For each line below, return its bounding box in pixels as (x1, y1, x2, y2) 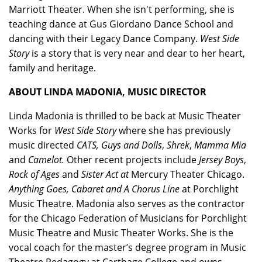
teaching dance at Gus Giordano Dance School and (9, 18, 233, 30)
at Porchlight (182, 182, 239, 195)
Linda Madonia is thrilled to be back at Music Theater (9, 109, 241, 122)
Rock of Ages (9, 168, 60, 181)
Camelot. (28, 153, 67, 166)
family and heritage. (9, 61, 96, 74)
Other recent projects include (67, 153, 199, 166)
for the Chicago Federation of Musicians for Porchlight (9, 212, 247, 225)
